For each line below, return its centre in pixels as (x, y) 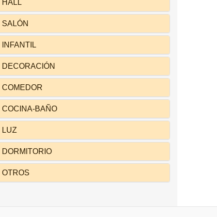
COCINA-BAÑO (29, 109)
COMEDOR (22, 87)
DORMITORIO (27, 151)
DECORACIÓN (28, 66)
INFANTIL (19, 45)
